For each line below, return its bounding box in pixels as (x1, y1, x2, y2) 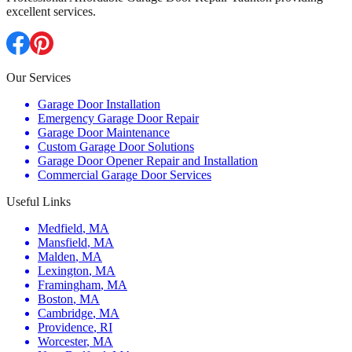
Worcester (38, 335, 86, 348)
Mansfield (38, 236, 87, 249)
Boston (38, 292, 73, 306)
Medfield (38, 222, 82, 235)
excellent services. (6, 5, 96, 18)
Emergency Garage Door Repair (38, 112, 199, 125)
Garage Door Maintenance (38, 126, 170, 139)
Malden (38, 250, 75, 263)
